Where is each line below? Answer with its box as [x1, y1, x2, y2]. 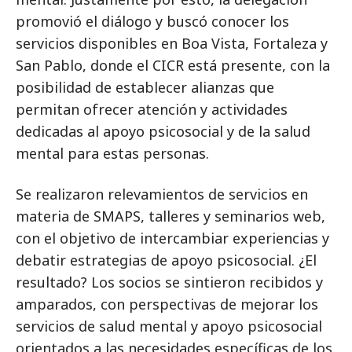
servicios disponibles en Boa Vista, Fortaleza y [16, 34, 328, 53]
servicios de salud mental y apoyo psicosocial [16, 317, 322, 335]
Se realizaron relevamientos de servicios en [16, 185, 308, 203]
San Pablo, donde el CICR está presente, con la [16, 56, 330, 75]
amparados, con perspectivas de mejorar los [16, 295, 318, 313]
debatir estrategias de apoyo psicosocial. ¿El [16, 251, 317, 269]
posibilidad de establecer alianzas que [16, 78, 274, 97]
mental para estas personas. [16, 144, 209, 163]
